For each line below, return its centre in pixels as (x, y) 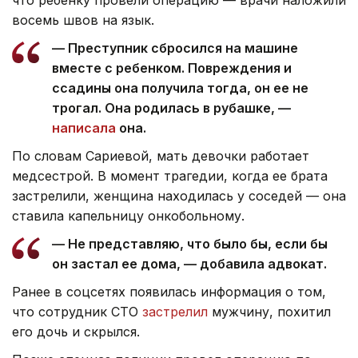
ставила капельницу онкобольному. (128, 215)
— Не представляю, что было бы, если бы (190, 243)
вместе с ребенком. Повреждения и (172, 68)
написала (84, 127)
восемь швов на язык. (83, 20)
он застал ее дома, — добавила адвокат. (189, 263)
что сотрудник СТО (77, 311)
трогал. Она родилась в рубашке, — (171, 107)
